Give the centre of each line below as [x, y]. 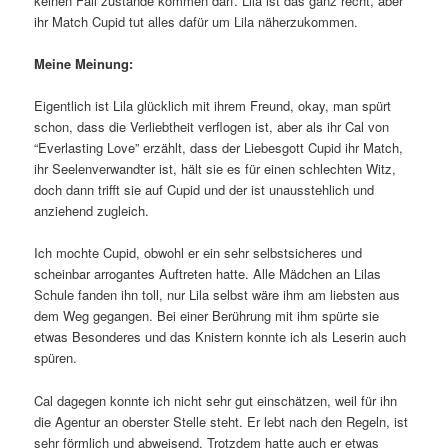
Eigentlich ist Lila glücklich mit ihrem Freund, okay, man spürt [213, 106]
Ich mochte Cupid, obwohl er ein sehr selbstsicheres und [198, 253]
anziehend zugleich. [92, 211]
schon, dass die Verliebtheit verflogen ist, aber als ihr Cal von [212, 127]
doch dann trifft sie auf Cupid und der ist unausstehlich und [204, 190]
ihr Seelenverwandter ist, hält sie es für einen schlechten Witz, [215, 169]
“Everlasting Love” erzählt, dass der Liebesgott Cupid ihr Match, [219, 148]
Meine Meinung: [84, 64]
